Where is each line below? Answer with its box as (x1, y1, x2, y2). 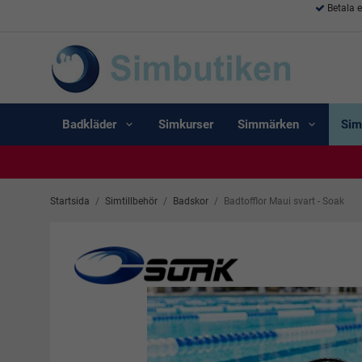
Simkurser (158, 116, 213, 132)
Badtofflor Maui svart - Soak (224, 196, 344, 207)
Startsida (50, 196, 90, 207)
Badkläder (62, 116, 116, 132)
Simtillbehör (105, 196, 158, 207)
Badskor (173, 196, 208, 207)
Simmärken (238, 116, 299, 132)
